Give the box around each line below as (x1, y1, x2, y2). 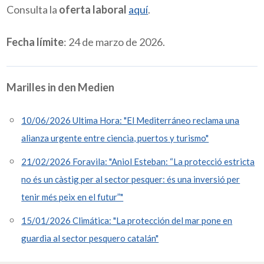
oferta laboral (59, 2, 127, 16)
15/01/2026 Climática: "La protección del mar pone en (21, 215, 233, 226)
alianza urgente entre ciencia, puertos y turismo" (21, 133, 209, 144)
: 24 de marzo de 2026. (64, 35, 166, 49)
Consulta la (6, 2, 60, 16)
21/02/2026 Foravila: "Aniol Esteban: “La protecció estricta (21, 156, 255, 167)
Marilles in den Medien (6, 80, 115, 94)
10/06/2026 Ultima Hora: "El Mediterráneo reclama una (21, 115, 240, 126)
